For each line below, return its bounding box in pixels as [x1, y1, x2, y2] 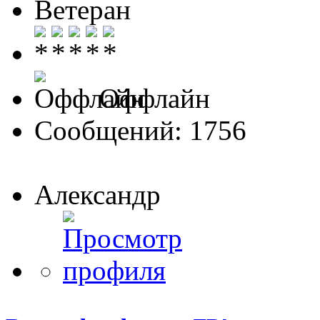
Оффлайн [92, 83, 210, 114]
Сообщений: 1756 [34, 115, 246, 146]
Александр [34, 179, 161, 211]
